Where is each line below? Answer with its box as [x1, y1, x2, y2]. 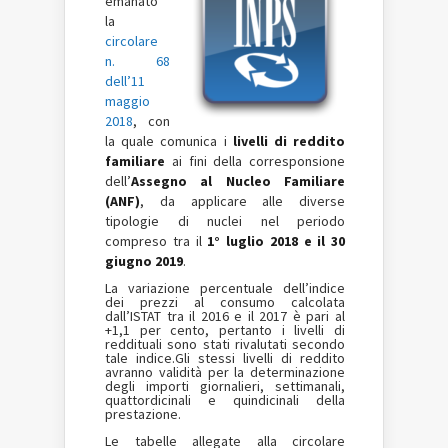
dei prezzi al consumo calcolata [105, 293, 345, 311]
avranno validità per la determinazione [105, 363, 345, 381]
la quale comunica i [105, 132, 233, 150]
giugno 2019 [105, 252, 183, 270]
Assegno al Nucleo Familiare [131, 172, 345, 190]
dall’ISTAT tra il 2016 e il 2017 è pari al [105, 307, 345, 325]
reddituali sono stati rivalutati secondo [105, 335, 345, 353]
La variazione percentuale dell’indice [105, 279, 345, 297]
